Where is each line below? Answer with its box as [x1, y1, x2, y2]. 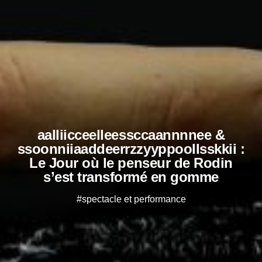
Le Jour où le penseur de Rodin [29, 154, 233, 171]
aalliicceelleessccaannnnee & [37, 126, 225, 143]
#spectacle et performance [76, 194, 186, 204]
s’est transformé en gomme [43, 168, 219, 185]
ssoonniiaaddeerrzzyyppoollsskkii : [17, 140, 245, 157]
